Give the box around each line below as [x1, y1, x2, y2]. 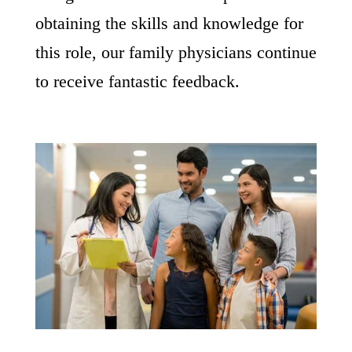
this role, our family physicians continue [35, 42, 317, 62]
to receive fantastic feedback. [35, 71, 240, 91]
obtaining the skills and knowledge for [35, 13, 303, 33]
